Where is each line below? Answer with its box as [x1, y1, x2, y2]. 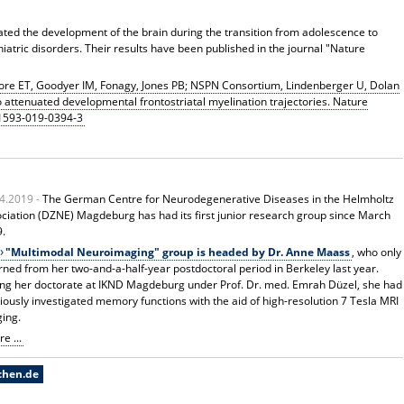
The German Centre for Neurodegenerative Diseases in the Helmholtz [42, 190, 395, 207]
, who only [351, 243, 401, 260]
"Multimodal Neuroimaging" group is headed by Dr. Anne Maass [5, 243, 350, 260]
